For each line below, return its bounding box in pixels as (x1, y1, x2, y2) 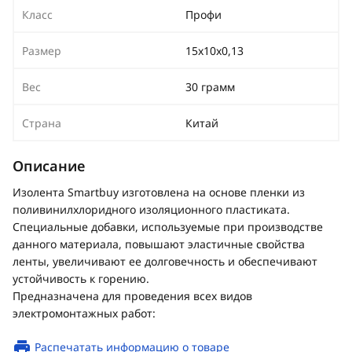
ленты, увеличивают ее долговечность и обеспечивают (13, 254, 317, 269)
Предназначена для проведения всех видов (13, 288, 252, 303)
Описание (13, 156, 85, 175)
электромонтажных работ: (13, 306, 156, 321)
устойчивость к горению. (13, 271, 149, 286)
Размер (22, 43, 61, 58)
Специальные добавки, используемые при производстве (13, 219, 323, 234)
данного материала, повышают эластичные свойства (13, 236, 305, 251)
